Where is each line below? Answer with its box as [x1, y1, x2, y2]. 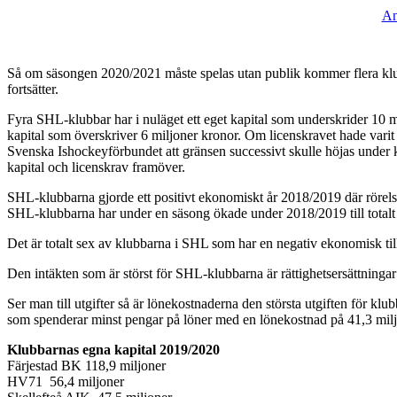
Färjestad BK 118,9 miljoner [7, 358, 166, 374]
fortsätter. [7, 82, 58, 97]
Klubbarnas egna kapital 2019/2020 [7, 342, 220, 358]
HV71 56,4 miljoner [7, 374, 124, 390]
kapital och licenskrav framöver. [7, 160, 185, 175]
